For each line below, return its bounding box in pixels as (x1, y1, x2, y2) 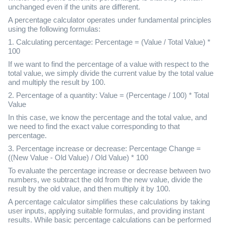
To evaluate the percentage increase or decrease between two (8, 167, 210, 175)
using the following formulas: (8, 25, 100, 34)
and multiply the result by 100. (8, 78, 105, 87)
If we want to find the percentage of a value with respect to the (8, 60, 209, 69)
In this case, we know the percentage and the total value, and (8, 114, 207, 122)
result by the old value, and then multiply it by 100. (8, 185, 170, 193)
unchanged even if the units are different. (8, 3, 140, 12)
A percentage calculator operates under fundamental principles (8, 16, 211, 25)
